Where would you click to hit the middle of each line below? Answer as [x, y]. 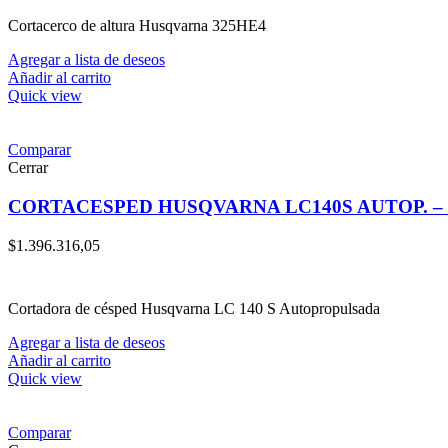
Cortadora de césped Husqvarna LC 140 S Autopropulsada [194, 308]
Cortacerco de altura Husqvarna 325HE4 [137, 26]
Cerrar [28, 168]
